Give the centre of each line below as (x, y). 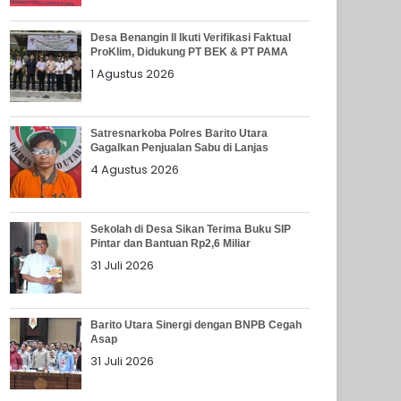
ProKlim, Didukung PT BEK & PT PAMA (190, 51)
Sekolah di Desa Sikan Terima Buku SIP (191, 229)
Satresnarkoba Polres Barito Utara (179, 133)
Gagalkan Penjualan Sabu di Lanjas (180, 147)
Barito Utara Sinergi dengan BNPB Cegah (196, 324)
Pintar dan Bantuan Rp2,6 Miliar (171, 243)
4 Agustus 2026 (135, 169)
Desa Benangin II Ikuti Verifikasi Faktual (191, 37)
